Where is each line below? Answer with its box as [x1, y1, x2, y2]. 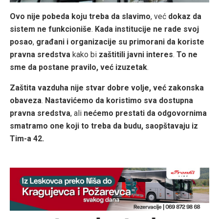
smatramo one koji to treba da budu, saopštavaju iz [10, 121, 198, 131]
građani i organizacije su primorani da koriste [36, 37, 204, 47]
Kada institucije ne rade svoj [95, 24, 199, 34]
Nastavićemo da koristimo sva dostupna [45, 96, 193, 106]
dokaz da [168, 12, 201, 22]
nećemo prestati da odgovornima [84, 109, 207, 118]
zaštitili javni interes [99, 50, 173, 60]
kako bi [70, 50, 99, 60]
